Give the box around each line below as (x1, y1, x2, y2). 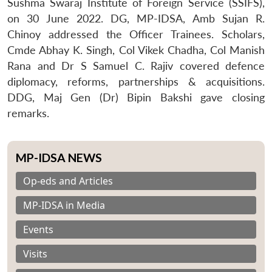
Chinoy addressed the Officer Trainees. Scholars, (7, 27, 265, 41)
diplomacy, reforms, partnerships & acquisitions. (7, 75, 265, 88)
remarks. (7, 106, 49, 120)
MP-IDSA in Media (23, 198, 105, 212)
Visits (23, 246, 47, 260)
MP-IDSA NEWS (16, 150, 102, 165)
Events (23, 222, 53, 236)
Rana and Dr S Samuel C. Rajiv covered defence (7, 59, 265, 72)
